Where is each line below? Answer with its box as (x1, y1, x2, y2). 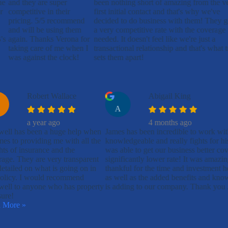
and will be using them (8, 25, 81, 35)
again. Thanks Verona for (8, 35, 90, 44)
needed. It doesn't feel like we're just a (94, 35, 216, 44)
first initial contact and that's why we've (94, 7, 220, 16)
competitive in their (8, 7, 70, 16)
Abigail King (149, 92, 191, 101)
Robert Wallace (26, 92, 76, 101)
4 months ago (149, 118, 192, 127)
